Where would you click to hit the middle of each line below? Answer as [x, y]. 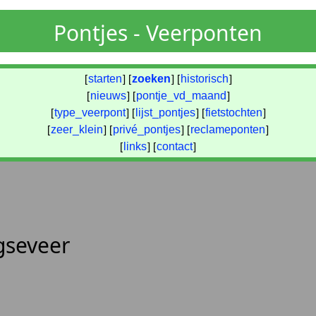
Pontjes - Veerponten [158, 33]
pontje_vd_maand [181, 96]
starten [105, 79]
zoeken [151, 79]
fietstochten [233, 113]
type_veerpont [90, 113]
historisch [204, 79]
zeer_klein [77, 129]
